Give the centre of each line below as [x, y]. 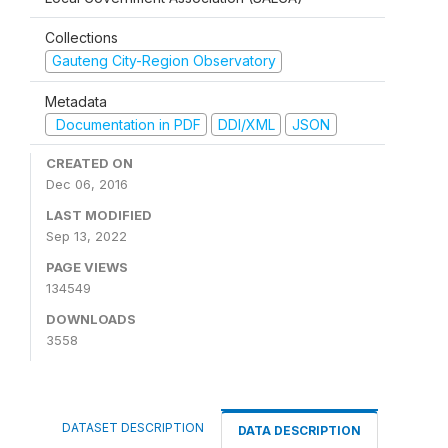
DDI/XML [246, 124]
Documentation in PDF [126, 124]
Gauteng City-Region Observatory [163, 60]
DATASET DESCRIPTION [133, 427]
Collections [81, 37]
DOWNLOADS [91, 319]
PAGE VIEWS [87, 267]
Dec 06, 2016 [87, 184]
